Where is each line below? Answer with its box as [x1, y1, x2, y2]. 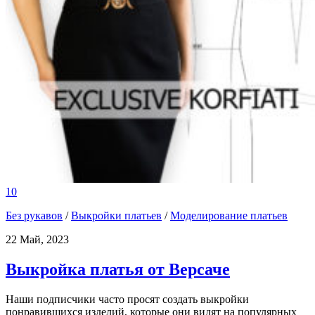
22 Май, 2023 [6, 233, 69, 245]
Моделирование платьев [170, 209, 288, 221]
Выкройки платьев [71, 209, 162, 221]
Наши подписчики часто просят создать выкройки [6, 292, 249, 305]
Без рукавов [6, 209, 63, 221]
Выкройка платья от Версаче [6, 259, 230, 278]
